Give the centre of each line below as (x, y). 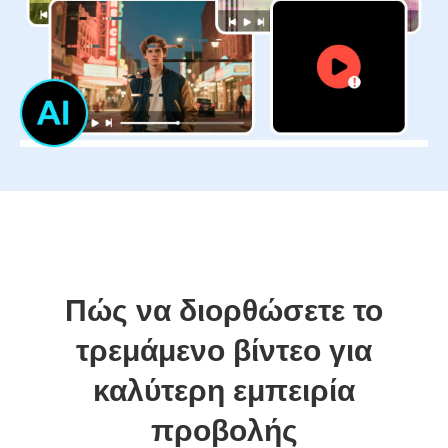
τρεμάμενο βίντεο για (224, 351)
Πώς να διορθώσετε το (224, 311)
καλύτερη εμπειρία (224, 391)
